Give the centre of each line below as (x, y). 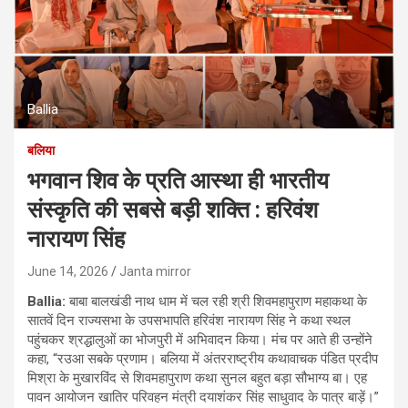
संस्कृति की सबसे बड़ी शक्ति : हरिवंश (173, 209)
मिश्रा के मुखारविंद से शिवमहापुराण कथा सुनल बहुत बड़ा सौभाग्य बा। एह (197, 377)
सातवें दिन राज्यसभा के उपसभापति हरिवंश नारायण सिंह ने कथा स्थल (189, 320)
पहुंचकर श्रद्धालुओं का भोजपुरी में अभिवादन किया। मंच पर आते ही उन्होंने (200, 339)
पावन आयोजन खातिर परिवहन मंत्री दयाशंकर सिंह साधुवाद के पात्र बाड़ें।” (203, 397)
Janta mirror (155, 271)
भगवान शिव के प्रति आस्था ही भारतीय (178, 180)
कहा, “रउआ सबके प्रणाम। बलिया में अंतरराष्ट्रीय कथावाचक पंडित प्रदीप (203, 358)
